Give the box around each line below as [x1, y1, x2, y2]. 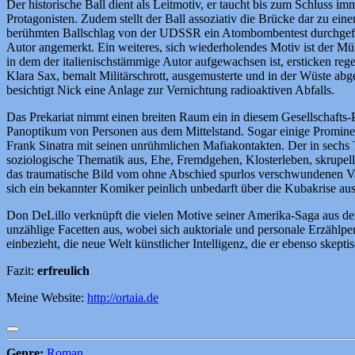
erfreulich [37, 263, 90, 277]
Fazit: [6, 263, 37, 277]
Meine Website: [6, 290, 87, 304]
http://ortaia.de [87, 290, 158, 304]
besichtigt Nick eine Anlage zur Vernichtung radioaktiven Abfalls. [6, 82, 334, 97]
